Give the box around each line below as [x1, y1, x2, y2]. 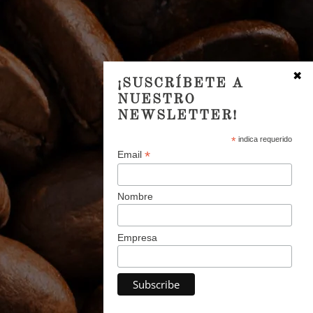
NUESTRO [117, 92, 196, 107]
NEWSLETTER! [117, 108, 238, 123]
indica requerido [235, 134, 292, 143]
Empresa [117, 232, 157, 244]
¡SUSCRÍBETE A [117, 76, 244, 91]
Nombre [117, 191, 153, 203]
